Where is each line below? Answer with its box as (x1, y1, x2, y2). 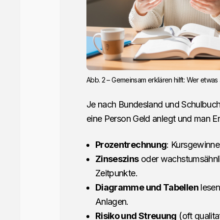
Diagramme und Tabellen (95, 182, 198, 193)
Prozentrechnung (95, 139, 167, 150)
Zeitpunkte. (95, 168, 137, 179)
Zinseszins (95, 154, 139, 165)
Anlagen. (95, 196, 129, 207)
